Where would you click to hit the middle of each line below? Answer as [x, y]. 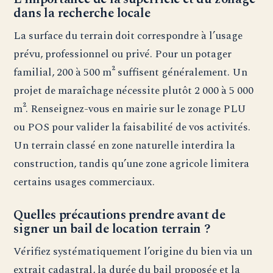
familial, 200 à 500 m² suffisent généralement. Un [131, 73]
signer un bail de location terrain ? [112, 229]
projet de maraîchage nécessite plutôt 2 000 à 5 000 [134, 91]
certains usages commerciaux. [84, 182]
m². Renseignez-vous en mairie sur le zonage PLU [130, 109]
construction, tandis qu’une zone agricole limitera [132, 164]
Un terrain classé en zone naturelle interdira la [125, 146]
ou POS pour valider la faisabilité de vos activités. [132, 127]
